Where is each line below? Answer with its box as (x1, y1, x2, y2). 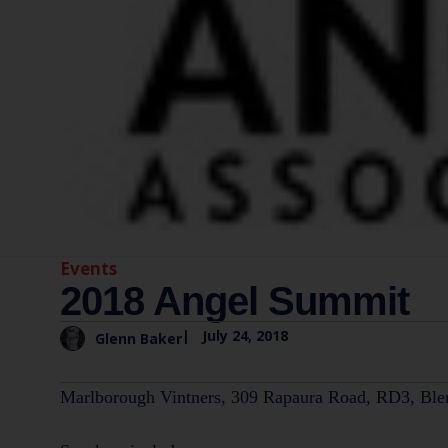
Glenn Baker (95, 329, 182, 349)
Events (60, 256, 117, 280)
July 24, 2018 (202, 325, 288, 345)
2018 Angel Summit (60, 278, 409, 323)
